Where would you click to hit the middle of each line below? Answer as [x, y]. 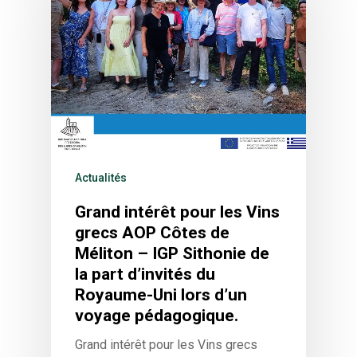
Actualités [101, 178]
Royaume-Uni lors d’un [161, 295]
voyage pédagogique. [157, 316]
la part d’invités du [145, 275]
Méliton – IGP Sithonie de [172, 254]
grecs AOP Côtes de [152, 233]
